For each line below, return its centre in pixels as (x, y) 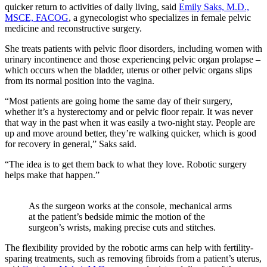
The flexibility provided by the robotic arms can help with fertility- (129, 248)
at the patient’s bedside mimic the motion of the (117, 217)
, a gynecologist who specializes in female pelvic (160, 18)
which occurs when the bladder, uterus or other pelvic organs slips (128, 70)
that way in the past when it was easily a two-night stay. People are (130, 123)
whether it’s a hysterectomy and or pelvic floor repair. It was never (129, 112)
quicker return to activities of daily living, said (92, 7)
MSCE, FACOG (37, 18)
